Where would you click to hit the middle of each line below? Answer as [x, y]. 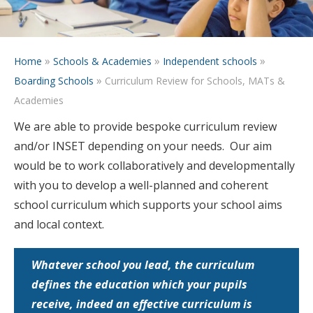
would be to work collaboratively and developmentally [154, 165]
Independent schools [210, 61]
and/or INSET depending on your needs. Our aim [143, 146]
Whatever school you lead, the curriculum [143, 264]
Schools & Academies [102, 61]
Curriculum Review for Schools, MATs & [195, 80]
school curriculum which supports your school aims [148, 204]
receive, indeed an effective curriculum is [142, 304]
